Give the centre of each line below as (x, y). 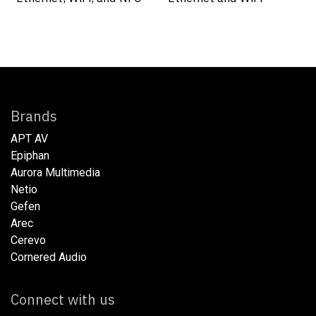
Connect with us (63, 300)
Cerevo (28, 241)
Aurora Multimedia (55, 173)
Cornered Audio (49, 257)
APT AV (29, 139)
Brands (92, 116)
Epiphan (30, 156)
